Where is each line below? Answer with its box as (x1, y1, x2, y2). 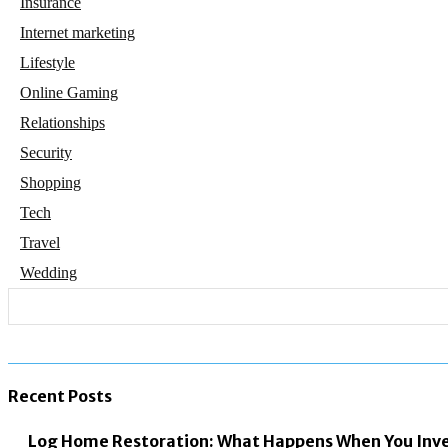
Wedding (20, 263, 77, 281)
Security (20, 143, 72, 161)
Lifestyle (20, 53, 75, 71)
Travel (20, 233, 60, 251)
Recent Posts (8, 386, 112, 407)
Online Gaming (20, 83, 118, 101)
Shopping (20, 173, 81, 191)
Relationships (20, 113, 105, 131)
